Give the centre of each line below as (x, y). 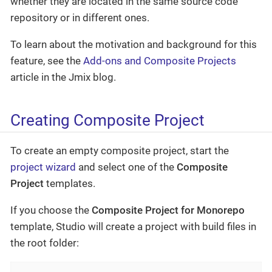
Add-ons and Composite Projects (160, 61)
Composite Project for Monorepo (168, 210)
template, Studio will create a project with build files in (133, 226)
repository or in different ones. (80, 18)
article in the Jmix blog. (63, 77)
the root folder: (45, 243)
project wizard (43, 167)
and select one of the (126, 167)
